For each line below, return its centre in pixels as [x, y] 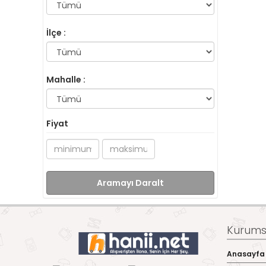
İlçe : [56, 33]
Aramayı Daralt [130, 183]
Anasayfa [246, 254]
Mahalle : [66, 80]
